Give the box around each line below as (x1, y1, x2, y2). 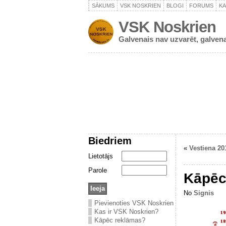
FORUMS (189, 3, 213, 9)
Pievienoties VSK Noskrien (94, 199, 174, 207)
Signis (194, 189, 214, 197)
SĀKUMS (92, 3, 115, 9)
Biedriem (88, 135, 132, 146)
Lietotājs (88, 152, 113, 160)
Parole (88, 166, 107, 174)
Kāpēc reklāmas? (94, 216, 145, 224)
